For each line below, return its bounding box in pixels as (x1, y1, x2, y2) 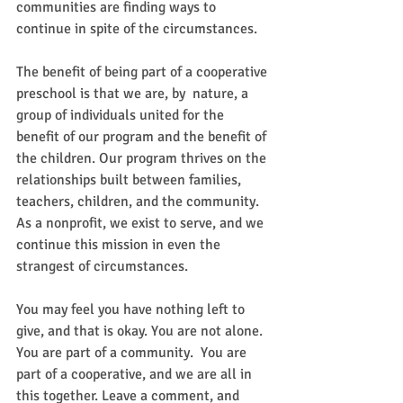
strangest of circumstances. (16, 257, 192, 275)
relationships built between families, (16, 171, 245, 189)
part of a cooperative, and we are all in (16, 365, 255, 383)
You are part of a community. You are (16, 344, 250, 362)
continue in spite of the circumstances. (16, 20, 261, 38)
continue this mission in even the (16, 236, 224, 254)
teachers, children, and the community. (16, 193, 263, 210)
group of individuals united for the (16, 106, 228, 124)
